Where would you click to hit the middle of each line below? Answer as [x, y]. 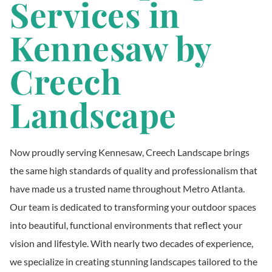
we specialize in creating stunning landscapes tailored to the [134, 261]
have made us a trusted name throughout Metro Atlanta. [127, 188]
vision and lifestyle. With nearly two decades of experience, [131, 243]
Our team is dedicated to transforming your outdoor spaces [133, 206]
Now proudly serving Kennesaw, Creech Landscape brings [130, 152]
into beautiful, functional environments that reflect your [126, 225]
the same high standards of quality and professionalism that [134, 170]
